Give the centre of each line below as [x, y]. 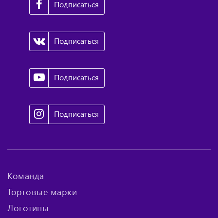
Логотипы [28, 208]
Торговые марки [42, 192]
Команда [26, 176]
